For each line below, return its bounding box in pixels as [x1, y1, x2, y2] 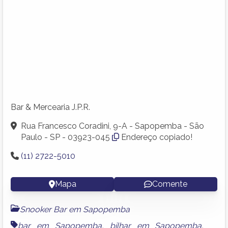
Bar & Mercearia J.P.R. [11, 102, 90, 112]
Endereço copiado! [121, 132, 192, 142]
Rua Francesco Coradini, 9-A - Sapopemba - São [21, 121, 204, 131]
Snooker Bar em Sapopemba [20, 204, 130, 214]
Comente [152, 179, 187, 189]
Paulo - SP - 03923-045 [21, 132, 110, 142]
